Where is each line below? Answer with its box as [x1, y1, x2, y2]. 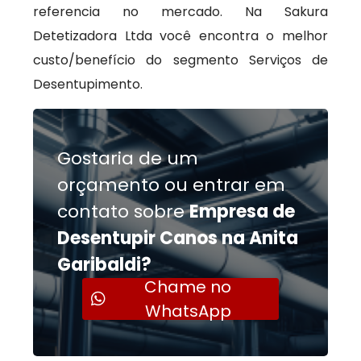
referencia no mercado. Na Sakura [33, 2, 328, 21]
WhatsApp [144, 300, 231, 322]
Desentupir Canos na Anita [57, 226, 299, 251]
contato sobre [57, 199, 190, 224]
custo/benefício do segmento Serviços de [33, 51, 328, 69]
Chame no [144, 276, 231, 298]
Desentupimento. [33, 75, 143, 93]
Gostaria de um [57, 146, 199, 171]
